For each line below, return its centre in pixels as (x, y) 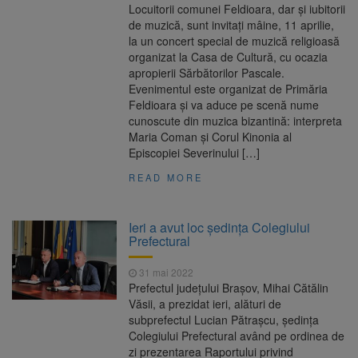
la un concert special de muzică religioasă (235, 41)
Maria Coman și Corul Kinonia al (211, 137)
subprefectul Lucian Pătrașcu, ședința (224, 320)
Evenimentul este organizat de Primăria (229, 89)
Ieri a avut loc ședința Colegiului (220, 228)
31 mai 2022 (165, 272)
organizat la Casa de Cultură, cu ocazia (229, 57)
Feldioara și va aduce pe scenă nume (224, 105)
